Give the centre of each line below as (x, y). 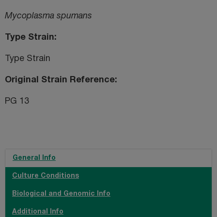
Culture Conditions (46, 176)
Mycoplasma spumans (48, 16)
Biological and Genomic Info (61, 194)
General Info (34, 158)
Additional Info (38, 212)
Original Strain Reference (60, 80)
